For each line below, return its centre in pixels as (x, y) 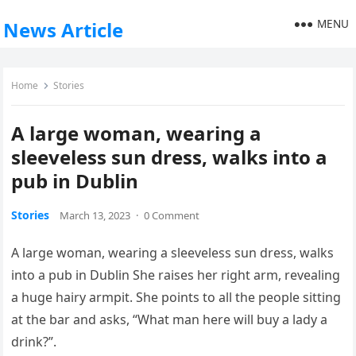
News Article (64, 30)
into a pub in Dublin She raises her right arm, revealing (176, 275)
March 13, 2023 (95, 215)
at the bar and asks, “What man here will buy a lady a (170, 319)
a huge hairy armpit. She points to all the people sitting (176, 297)
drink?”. (34, 342)
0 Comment (172, 215)
